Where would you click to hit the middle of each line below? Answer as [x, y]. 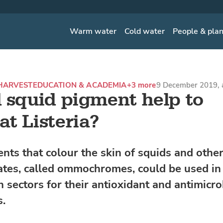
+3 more [141, 85]
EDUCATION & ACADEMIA [80, 85]
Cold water [145, 31]
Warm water [93, 31]
